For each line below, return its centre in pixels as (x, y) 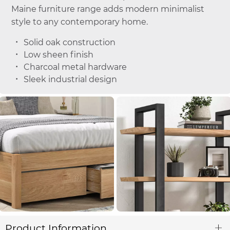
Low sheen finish (58, 55)
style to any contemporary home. (79, 22)
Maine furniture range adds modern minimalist (108, 9)
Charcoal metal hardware (75, 67)
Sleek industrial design (70, 80)
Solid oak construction (69, 43)
